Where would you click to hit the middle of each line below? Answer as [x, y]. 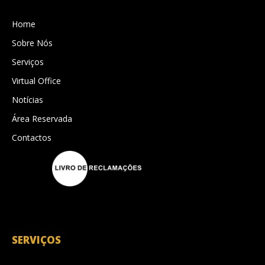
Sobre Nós [32, 43]
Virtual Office [36, 80]
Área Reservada [42, 118]
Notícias [28, 99]
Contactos [32, 137]
